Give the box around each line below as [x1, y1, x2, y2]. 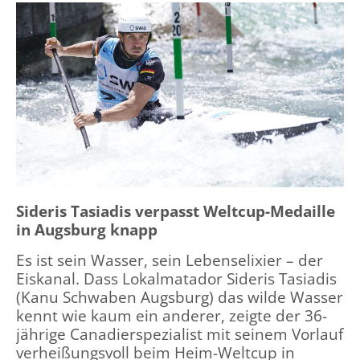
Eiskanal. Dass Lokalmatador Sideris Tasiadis [16, 268, 337, 288]
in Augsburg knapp [16, 219, 157, 239]
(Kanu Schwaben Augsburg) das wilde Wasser [16, 286, 343, 307]
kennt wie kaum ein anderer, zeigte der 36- [16, 305, 327, 325]
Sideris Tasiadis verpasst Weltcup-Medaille [16, 200, 335, 221]
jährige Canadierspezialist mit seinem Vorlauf [16, 323, 343, 344]
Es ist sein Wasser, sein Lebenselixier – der [16, 249, 323, 270]
